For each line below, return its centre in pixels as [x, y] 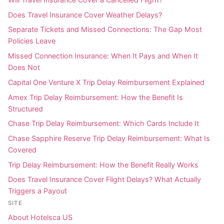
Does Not [24, 67]
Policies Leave [32, 41]
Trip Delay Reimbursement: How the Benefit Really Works [103, 164]
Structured [25, 108]
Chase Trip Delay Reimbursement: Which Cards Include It [103, 123]
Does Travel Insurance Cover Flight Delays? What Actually [104, 179]
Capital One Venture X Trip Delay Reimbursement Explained [106, 82]
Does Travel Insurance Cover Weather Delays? [85, 14]
